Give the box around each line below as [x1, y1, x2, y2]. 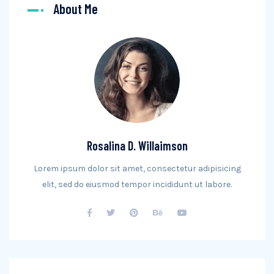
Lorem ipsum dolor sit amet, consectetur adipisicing [33, 163, 241, 174]
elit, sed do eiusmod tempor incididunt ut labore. [42, 179, 232, 190]
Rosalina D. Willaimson [86, 138, 188, 153]
